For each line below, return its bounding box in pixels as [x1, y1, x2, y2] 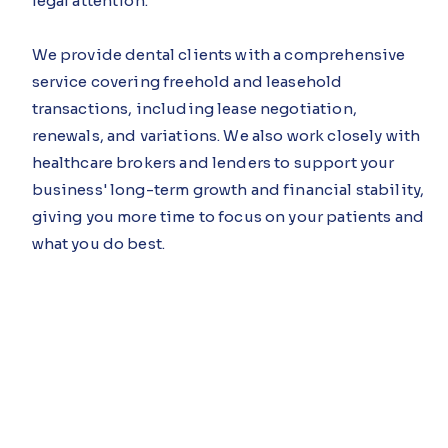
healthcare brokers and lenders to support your [31, 152, 395, 172]
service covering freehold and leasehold [31, 71, 343, 91]
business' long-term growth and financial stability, [31, 179, 425, 199]
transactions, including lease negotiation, [31, 98, 357, 118]
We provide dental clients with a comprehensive [31, 44, 406, 64]
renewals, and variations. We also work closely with [31, 125, 421, 145]
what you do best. [31, 233, 166, 253]
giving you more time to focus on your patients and [31, 206, 425, 226]
